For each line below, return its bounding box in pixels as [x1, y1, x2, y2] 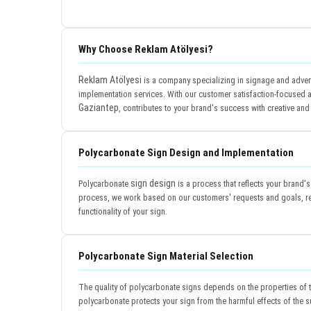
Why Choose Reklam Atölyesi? [78, 42, 213, 56]
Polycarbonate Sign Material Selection [78, 249, 253, 262]
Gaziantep [78, 101, 119, 113]
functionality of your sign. [78, 205, 167, 217]
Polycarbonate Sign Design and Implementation [78, 146, 294, 159]
